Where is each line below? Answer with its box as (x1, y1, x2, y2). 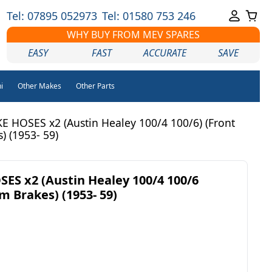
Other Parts (75, 81, 115, 91)
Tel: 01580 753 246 (101, 8, 195, 23)
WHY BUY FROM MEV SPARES (66, 28, 200, 41)
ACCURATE (143, 46, 187, 59)
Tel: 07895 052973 (6, 8, 97, 23)
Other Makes (17, 81, 61, 91)
